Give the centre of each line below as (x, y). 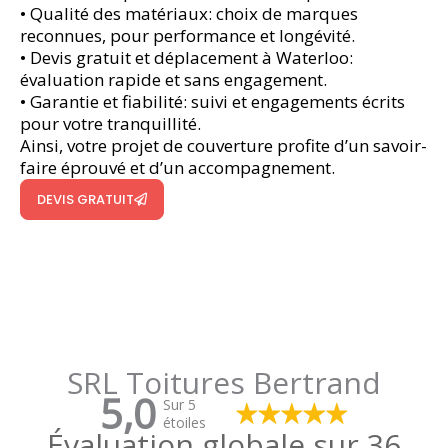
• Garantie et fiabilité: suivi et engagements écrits (212, 101)
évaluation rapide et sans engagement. (173, 79)
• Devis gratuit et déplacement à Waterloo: (186, 57)
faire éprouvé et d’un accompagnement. (177, 167)
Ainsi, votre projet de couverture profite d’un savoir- (223, 145)
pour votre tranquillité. (110, 123)
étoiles (185, 422)
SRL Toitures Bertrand (224, 382)
